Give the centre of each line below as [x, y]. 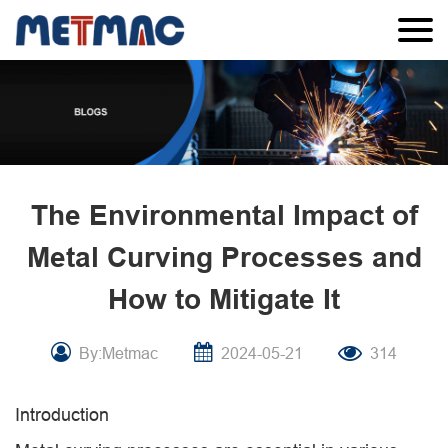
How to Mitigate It [224, 299]
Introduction [62, 414]
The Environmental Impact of [224, 215]
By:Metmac [118, 353]
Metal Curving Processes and [224, 257]
